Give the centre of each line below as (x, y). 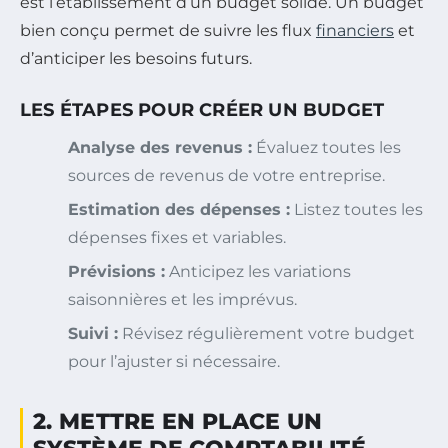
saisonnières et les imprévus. (182, 299)
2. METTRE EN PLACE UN (178, 421)
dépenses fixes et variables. (177, 237)
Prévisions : (116, 271)
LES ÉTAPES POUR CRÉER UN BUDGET (202, 109)
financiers (355, 30)
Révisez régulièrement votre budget (266, 333)
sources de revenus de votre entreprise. (226, 175)
